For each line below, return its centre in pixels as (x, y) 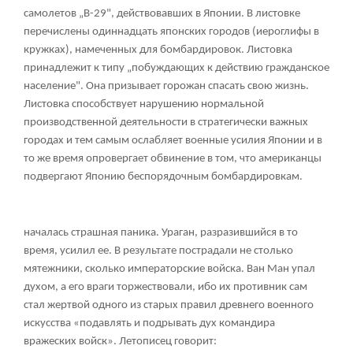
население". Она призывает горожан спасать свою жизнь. (166, 87)
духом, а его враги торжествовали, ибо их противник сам (165, 288)
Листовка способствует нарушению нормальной (144, 105)
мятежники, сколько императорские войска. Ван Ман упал (169, 269)
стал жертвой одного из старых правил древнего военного (169, 306)
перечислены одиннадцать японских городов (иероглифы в (171, 32)
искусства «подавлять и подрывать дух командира (149, 324)
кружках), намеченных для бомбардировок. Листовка (158, 50)
